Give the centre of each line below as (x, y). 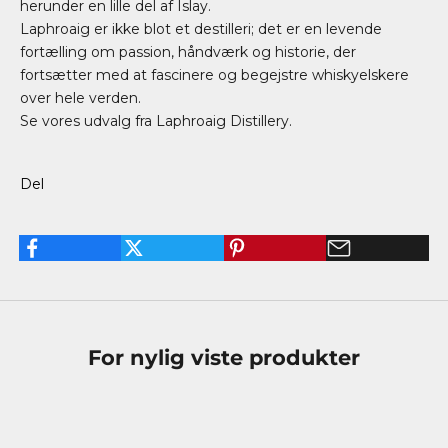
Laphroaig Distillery (222, 121)
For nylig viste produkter (224, 357)
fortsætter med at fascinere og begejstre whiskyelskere (214, 75)
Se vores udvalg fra (88, 121)
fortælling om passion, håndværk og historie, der (188, 52)
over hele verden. (80, 98)
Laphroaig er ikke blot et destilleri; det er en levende (201, 29)
